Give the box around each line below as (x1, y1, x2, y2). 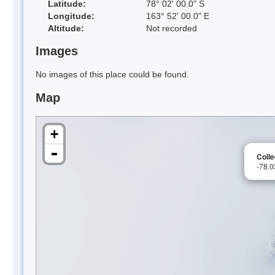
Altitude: (48, 23, 84, 33)
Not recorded (146, 23, 197, 33)
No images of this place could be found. (36, 69, 189, 80)
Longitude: (48, 10, 95, 21)
